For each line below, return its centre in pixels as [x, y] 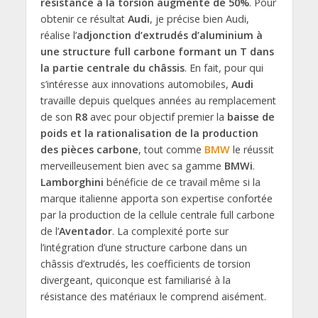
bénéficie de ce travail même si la [182, 182]
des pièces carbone [89, 149]
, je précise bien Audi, [199, 18]
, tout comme [171, 149]
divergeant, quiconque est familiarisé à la [135, 280]
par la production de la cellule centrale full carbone [157, 214]
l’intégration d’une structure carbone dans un [143, 247]
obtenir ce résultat [84, 18]
